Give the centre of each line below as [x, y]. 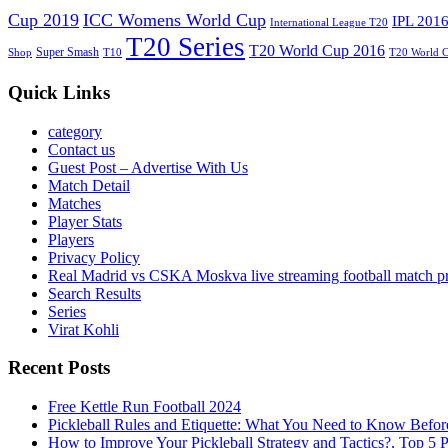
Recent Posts [59, 368]
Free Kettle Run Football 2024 [144, 407]
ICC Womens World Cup [174, 20]
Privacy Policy [94, 257]
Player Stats [85, 221]
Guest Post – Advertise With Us [148, 167]
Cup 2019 [43, 20]
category [75, 131]
